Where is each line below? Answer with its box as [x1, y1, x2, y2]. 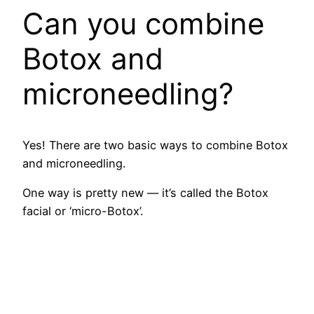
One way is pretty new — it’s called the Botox [22, 186, 268, 200]
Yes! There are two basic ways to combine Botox [22, 137, 288, 152]
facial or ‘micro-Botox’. [22, 204, 143, 219]
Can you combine [22, 5, 264, 41]
